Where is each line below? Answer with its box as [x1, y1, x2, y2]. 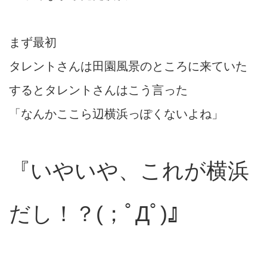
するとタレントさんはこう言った [9, 83, 188, 97]
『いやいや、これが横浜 [9, 158, 249, 183]
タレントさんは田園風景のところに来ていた [9, 59, 247, 73]
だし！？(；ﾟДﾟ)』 [9, 201, 189, 226]
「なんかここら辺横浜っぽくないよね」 [9, 107, 223, 120]
